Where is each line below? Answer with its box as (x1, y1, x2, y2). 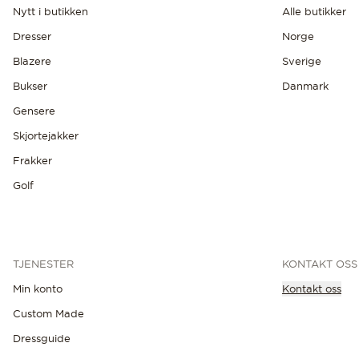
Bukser (13, 79, 47, 92)
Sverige (282, 54, 321, 67)
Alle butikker (282, 5, 346, 18)
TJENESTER (13, 257, 74, 270)
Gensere (13, 104, 55, 117)
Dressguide (13, 332, 71, 345)
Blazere (13, 54, 51, 67)
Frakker (13, 154, 52, 167)
